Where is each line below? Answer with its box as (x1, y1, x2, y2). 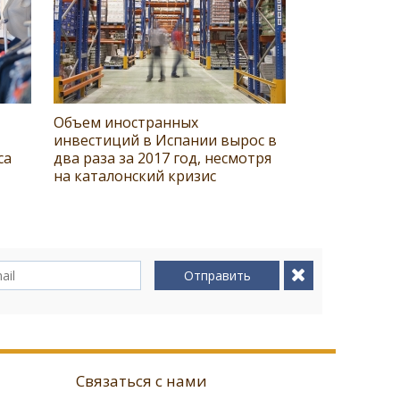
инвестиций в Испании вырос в (54, 130, 277, 151)
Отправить (183, 267, 251, 285)
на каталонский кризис (54, 166, 216, 187)
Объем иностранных (54, 112, 198, 133)
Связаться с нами (75, 371, 207, 392)
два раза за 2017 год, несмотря (54, 148, 271, 169)
